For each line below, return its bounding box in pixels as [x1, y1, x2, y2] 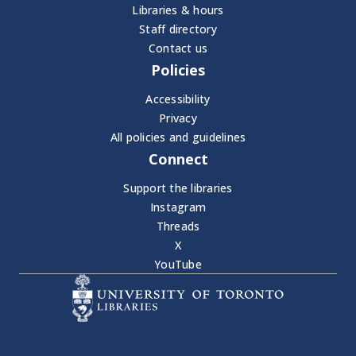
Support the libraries [123, 180, 233, 196]
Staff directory [139, 21, 217, 37]
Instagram [149, 199, 207, 215]
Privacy [159, 110, 197, 126]
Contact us [148, 41, 208, 56]
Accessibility [145, 91, 211, 107]
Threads [156, 219, 200, 234]
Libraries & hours [132, 2, 224, 18]
